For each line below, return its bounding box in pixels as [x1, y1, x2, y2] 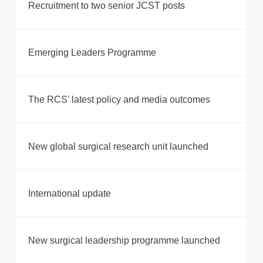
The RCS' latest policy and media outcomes [28, 95, 210, 105]
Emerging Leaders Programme [28, 48, 156, 58]
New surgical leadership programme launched [28, 235, 220, 246]
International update [28, 188, 111, 199]
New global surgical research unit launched [28, 141, 208, 152]
